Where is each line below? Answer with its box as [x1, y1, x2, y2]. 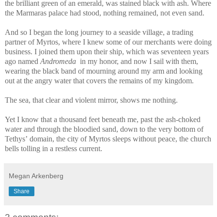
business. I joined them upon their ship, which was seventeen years [5, 47, 209, 56]
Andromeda [40, 57, 76, 65]
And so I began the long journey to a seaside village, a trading [5, 28, 193, 36]
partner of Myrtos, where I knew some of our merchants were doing [5, 37, 212, 46]
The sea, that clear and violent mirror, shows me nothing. [5, 95, 180, 104]
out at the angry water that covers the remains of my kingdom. [5, 76, 194, 85]
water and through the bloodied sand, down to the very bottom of [5, 124, 203, 133]
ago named [5, 57, 40, 65]
